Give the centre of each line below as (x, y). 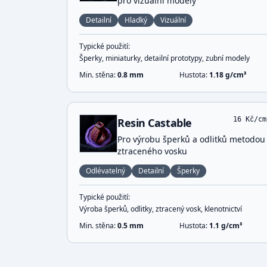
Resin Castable (155, 123)
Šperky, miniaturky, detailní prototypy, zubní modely (164, 58)
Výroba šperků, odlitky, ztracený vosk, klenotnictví (161, 209)
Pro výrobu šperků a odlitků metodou (191, 139)
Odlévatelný (105, 171)
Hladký (136, 20)
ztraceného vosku (152, 151)
